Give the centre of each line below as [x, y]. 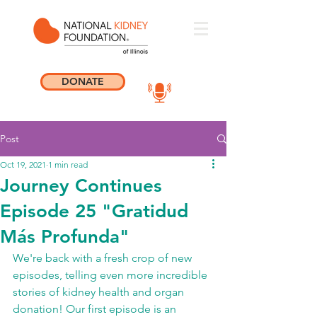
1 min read [68, 165]
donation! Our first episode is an [96, 309]
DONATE [83, 81]
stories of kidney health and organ [100, 292]
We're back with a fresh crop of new [104, 258]
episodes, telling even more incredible [111, 275]
